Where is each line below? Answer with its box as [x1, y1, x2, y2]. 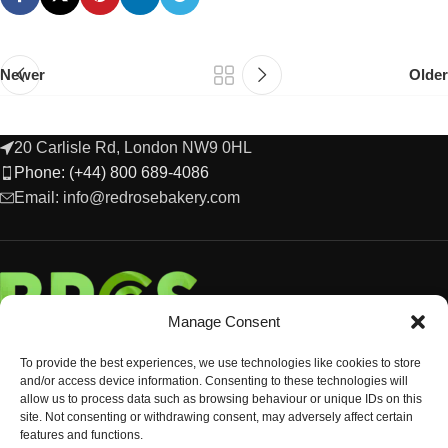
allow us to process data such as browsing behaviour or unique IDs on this [20, 392, 422, 406]
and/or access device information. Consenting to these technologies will [20, 374, 408, 388]
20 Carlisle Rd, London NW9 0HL [14, 139, 252, 157]
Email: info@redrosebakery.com [14, 189, 240, 207]
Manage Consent [168, 313, 280, 330]
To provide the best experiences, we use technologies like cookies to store [20, 356, 421, 370]
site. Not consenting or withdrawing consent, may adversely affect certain [20, 410, 413, 424]
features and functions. [20, 428, 143, 442]
